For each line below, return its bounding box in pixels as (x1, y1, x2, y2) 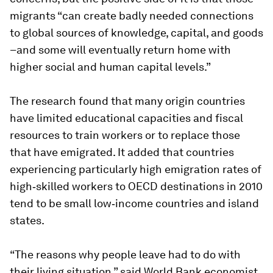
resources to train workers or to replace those (10, 129, 240, 142)
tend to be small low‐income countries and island (10, 197, 259, 210)
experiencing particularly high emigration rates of (10, 163, 261, 176)
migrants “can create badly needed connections (10, 9, 253, 23)
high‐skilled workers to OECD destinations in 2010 (10, 180, 263, 193)
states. (10, 214, 44, 227)
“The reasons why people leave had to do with (10, 248, 241, 261)
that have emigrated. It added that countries (10, 146, 234, 159)
